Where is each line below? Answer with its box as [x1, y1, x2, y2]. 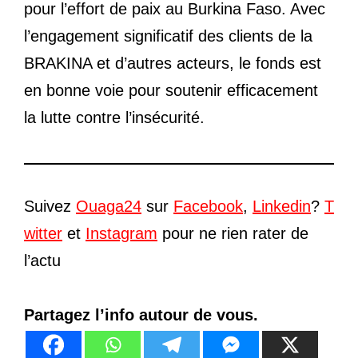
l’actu [24, 252, 61, 270]
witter [24, 225, 62, 243]
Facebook [173, 197, 243, 216]
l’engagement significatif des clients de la [24, 27, 312, 46]
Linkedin [253, 197, 311, 216]
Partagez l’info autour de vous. [24, 306, 258, 324]
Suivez [24, 197, 76, 216]
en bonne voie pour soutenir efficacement [24, 82, 318, 100]
